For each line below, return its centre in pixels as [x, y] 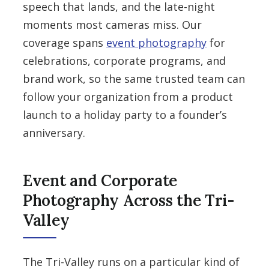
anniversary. [54, 133]
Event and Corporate [100, 180]
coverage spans [65, 43]
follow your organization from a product [128, 97]
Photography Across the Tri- [128, 200]
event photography [156, 43]
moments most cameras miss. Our [112, 25]
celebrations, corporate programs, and [124, 61]
